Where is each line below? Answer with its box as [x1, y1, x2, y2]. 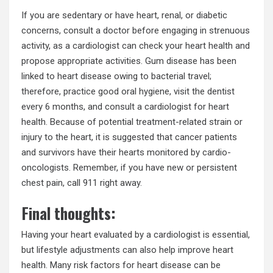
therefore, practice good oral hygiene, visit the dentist [21, 85, 235, 97]
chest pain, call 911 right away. [21, 177, 142, 188]
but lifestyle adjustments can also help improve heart [21, 244, 233, 256]
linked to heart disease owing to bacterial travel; [21, 70, 211, 82]
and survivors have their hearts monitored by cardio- [21, 146, 231, 158]
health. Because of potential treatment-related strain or [21, 116, 243, 127]
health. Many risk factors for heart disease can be [21, 260, 221, 271]
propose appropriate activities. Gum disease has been [21, 55, 236, 66]
